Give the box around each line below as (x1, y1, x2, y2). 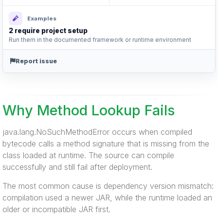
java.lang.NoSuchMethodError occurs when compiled (2, 127, 192, 137)
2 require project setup (9, 27, 88, 35)
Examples (27, 15, 56, 22)
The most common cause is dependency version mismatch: (2, 181, 214, 191)
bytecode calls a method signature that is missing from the (2, 139, 209, 148)
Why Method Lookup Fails (2, 102, 175, 119)
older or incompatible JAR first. (2, 204, 110, 214)
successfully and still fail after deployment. (2, 162, 152, 172)
